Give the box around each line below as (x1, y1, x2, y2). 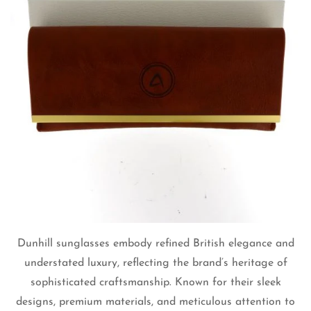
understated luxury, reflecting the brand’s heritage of (24, 257, 287, 269)
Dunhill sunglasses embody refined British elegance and (17, 237, 294, 249)
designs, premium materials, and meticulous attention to (16, 296, 295, 308)
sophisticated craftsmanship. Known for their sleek (30, 276, 281, 288)
